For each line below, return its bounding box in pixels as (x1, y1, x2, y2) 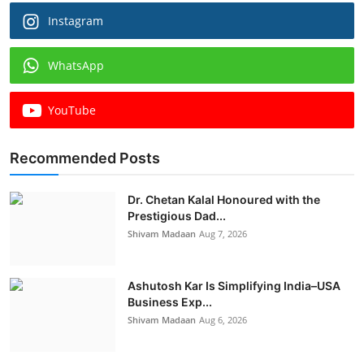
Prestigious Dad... (128, 208, 226, 223)
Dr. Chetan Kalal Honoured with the (128, 192, 320, 206)
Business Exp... (128, 294, 212, 309)
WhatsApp (48, 57, 104, 73)
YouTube (48, 102, 96, 118)
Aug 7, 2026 (199, 227, 247, 240)
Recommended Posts (10, 149, 160, 167)
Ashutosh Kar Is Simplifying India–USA (128, 278, 340, 292)
